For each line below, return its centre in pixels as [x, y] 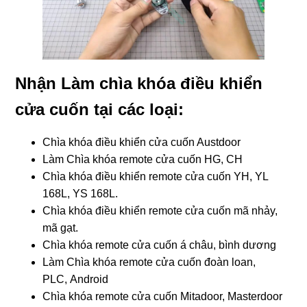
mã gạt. [61, 228]
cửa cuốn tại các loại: [100, 109]
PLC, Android [76, 279]
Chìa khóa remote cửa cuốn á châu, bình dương [160, 245]
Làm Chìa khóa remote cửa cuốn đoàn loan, [149, 262]
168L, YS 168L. [81, 193]
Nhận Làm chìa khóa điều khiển [139, 83]
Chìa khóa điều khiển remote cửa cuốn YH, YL [156, 176]
